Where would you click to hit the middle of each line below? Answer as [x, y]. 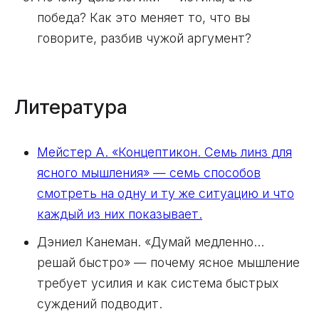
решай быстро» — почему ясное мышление [168, 262]
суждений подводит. [100, 304]
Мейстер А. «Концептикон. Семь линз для [164, 152]
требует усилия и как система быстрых [158, 283]
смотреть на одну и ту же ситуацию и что [166, 194]
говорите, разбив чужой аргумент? [144, 38]
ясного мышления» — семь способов [149, 173]
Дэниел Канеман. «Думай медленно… [151, 242]
